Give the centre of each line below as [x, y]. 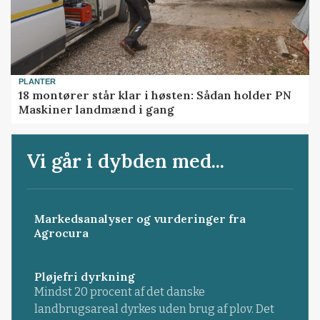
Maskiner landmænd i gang [97, 109]
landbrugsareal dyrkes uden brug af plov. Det [154, 309]
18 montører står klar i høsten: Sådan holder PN [155, 95]
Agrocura [61, 233]
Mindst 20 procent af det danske [119, 292]
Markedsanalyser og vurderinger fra [140, 219]
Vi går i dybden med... [126, 160]
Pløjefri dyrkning [84, 277]
